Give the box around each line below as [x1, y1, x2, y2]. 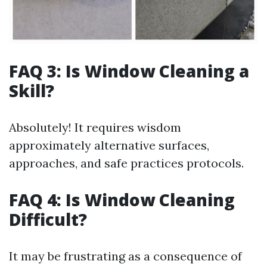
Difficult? [9, 208, 87, 231]
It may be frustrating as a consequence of [9, 249, 242, 263]
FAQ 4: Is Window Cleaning [9, 188, 235, 211]
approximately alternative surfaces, [9, 138, 209, 153]
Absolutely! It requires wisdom [9, 120, 181, 135]
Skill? [9, 79, 54, 102]
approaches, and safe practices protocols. [9, 156, 244, 170]
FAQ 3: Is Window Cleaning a [9, 60, 249, 82]
